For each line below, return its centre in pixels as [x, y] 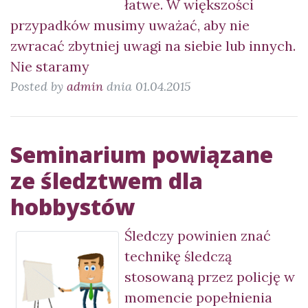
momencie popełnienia [198, 297]
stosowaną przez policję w [210, 277]
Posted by [38, 86]
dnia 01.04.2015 [147, 86]
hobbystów [73, 207]
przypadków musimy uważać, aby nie [130, 25]
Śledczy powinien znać [198, 235]
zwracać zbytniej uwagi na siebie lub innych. [153, 46]
